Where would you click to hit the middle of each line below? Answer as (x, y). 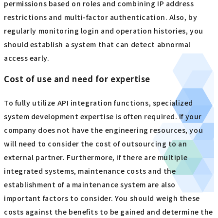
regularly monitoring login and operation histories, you (104, 30)
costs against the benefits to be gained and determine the (109, 212)
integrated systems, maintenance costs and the (90, 171)
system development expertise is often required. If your (103, 117)
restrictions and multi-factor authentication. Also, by (101, 17)
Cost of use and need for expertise (77, 79)
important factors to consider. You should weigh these (102, 198)
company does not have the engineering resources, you (104, 130)
